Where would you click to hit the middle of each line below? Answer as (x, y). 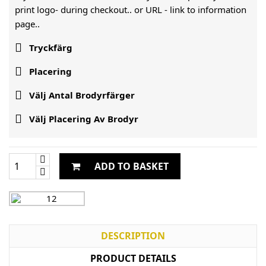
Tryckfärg (50, 48)
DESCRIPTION (133, 236)
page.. (27, 24)
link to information (208, 10)
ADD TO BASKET (132, 166)
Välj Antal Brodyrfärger (81, 95)
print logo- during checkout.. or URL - (92, 10)
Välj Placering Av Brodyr (83, 119)
